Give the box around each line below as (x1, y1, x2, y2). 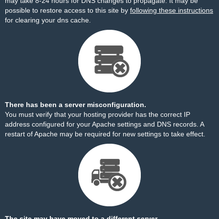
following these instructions (130, 6, 213, 14)
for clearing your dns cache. (5, 16, 91, 24)
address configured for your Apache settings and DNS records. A (5, 120, 204, 128)
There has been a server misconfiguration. (5, 101, 146, 109)
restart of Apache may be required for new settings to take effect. (5, 130, 205, 138)
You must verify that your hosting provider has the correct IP (5, 110, 190, 118)
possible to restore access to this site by (5, 6, 130, 14)
